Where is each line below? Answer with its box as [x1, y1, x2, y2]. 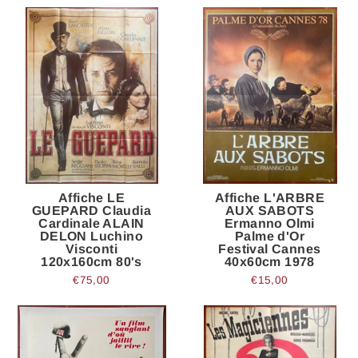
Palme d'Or [234, 229, 304, 243]
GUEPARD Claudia [32, 203, 151, 217]
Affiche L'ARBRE [214, 190, 324, 205]
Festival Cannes [218, 241, 321, 256]
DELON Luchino [39, 229, 144, 243]
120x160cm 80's [41, 254, 142, 268]
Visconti [65, 241, 118, 256]
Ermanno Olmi [225, 216, 315, 230]
